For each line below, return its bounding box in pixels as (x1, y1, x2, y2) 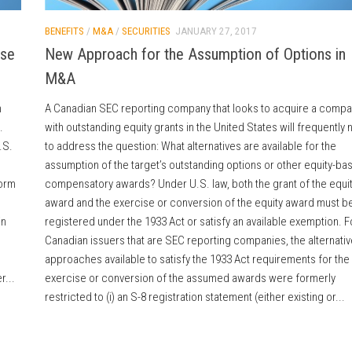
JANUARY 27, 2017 (174, 24, 257, 37)
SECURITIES (121, 24, 170, 37)
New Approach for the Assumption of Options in (44, 45, 346, 64)
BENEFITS (44, 24, 84, 37)
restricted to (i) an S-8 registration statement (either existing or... (44, 290, 345, 305)
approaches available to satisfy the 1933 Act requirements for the (44, 252, 350, 267)
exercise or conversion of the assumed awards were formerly (44, 271, 335, 286)
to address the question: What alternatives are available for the (44, 139, 336, 154)
